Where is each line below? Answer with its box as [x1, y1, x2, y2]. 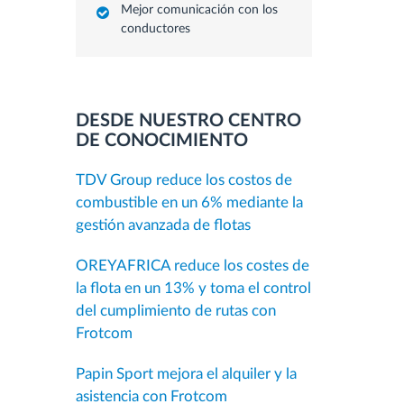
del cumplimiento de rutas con [75, 303, 276, 318]
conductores [120, 23, 190, 35]
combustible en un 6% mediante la [75, 195, 303, 210]
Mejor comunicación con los [120, 4, 278, 16]
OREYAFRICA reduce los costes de [75, 258, 309, 273]
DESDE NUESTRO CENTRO [75, 112, 301, 130]
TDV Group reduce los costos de [75, 172, 292, 188]
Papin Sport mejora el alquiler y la [75, 366, 297, 381]
